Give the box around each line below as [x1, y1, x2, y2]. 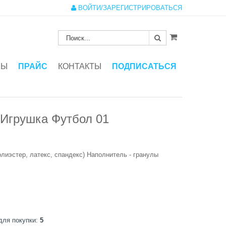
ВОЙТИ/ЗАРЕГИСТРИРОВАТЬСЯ [76, 4, 182, 12]
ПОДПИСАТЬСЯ [112, 62, 177, 71]
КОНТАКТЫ [58, 62, 101, 71]
